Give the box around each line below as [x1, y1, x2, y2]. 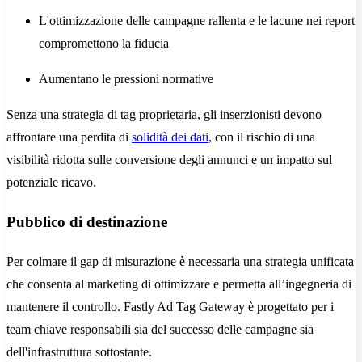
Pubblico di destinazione [6, 213, 167, 230]
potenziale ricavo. [6, 175, 96, 190]
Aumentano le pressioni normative [39, 72, 213, 86]
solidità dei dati [132, 130, 208, 145]
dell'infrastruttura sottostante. [6, 344, 152, 359]
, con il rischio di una [208, 130, 315, 145]
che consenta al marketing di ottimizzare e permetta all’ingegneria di [6, 276, 351, 291]
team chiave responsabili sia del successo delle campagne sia [6, 322, 314, 336]
